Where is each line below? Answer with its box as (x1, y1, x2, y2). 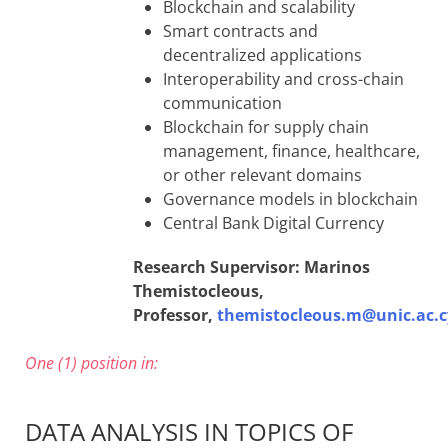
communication (163, 91, 282, 114)
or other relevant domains (163, 163, 362, 186)
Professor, (133, 303, 217, 326)
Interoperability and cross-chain (163, 67, 404, 90)
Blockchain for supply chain (163, 115, 369, 138)
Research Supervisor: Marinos (133, 255, 370, 278)
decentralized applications (163, 43, 362, 66)
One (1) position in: (25, 351, 158, 374)
